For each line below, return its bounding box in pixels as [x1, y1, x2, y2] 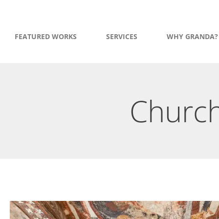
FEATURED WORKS [15, 31, 77, 41]
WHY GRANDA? [166, 31, 218, 41]
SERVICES [106, 31, 137, 41]
